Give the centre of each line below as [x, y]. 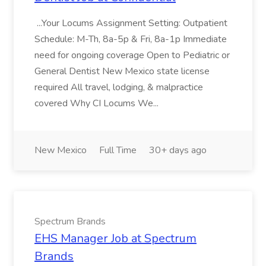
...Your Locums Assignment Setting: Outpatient [131, 23]
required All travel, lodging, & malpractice [119, 87]
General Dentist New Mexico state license [122, 71]
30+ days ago [178, 150]
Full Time [118, 150]
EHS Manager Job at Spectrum [115, 238]
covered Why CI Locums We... [98, 103]
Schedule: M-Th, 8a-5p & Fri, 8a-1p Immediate [131, 39]
